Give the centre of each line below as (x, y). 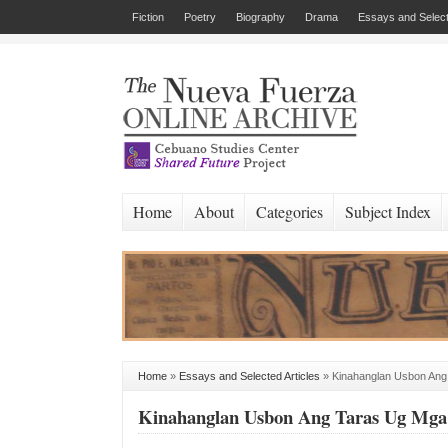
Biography (260, 17)
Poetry (200, 17)
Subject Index (388, 211)
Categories (289, 211)
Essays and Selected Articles (249, 376)
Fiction (148, 17)
